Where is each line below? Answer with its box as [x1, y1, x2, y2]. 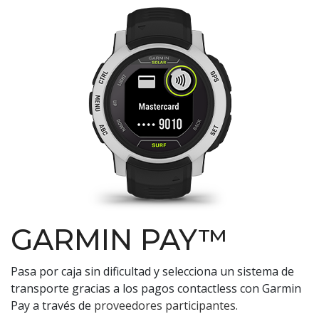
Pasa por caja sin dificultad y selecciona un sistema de [11, 263, 294, 279]
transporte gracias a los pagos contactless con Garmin [11, 280, 301, 296]
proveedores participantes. [94, 297, 238, 313]
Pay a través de [11, 297, 94, 313]
